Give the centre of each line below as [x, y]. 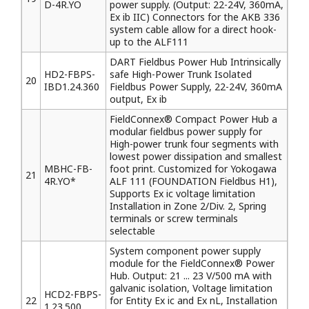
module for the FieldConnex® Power [192, 263]
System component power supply [185, 251]
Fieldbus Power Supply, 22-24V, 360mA [196, 87]
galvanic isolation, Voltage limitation [191, 288]
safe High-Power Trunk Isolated [181, 74]
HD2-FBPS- [70, 74]
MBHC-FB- [68, 169]
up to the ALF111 [149, 42]
